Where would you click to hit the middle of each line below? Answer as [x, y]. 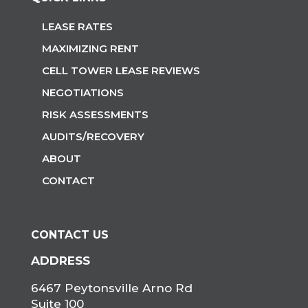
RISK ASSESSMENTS [95, 115]
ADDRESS [60, 261]
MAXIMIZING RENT [90, 49]
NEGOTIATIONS [82, 93]
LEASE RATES [77, 27]
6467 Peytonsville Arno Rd [111, 288]
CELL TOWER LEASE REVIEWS [121, 71]
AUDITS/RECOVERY [93, 137]
